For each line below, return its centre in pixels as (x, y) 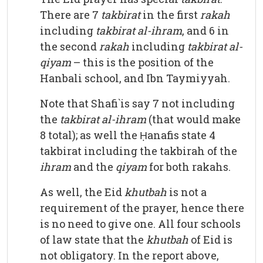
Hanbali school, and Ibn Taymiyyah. (135, 78)
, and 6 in (205, 31)
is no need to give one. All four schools (140, 224)
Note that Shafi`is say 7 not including (137, 104)
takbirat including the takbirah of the (139, 151)
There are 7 (70, 15)
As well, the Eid (82, 192)
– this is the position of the (142, 63)
